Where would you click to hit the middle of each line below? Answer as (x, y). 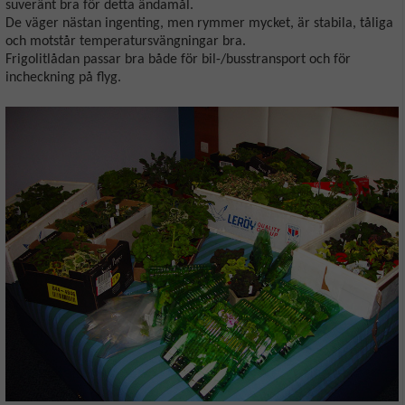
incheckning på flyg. (63, 77)
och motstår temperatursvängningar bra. (126, 41)
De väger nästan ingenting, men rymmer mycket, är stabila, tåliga (199, 23)
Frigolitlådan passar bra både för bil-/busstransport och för (178, 59)
